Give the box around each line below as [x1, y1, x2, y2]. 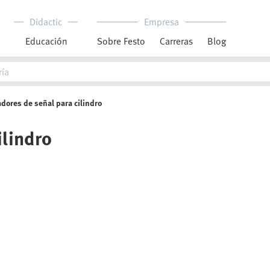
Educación [25, 34, 67, 48]
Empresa [144, 14, 179, 29]
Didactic [30, 14, 62, 29]
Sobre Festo [97, 34, 145, 48]
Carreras [160, 34, 193, 48]
